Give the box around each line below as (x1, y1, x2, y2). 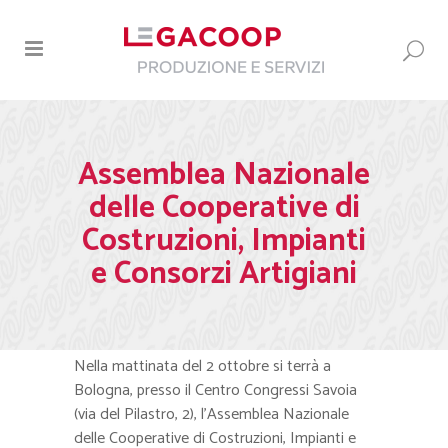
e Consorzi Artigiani (91, 249, 357, 300)
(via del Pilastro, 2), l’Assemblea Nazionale (74, 401, 349, 428)
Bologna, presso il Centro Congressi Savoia (74, 377, 357, 404)
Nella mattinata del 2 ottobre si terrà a (74, 353, 331, 380)
